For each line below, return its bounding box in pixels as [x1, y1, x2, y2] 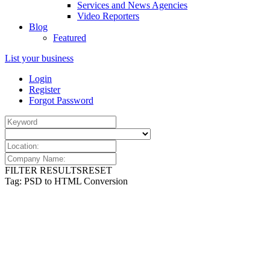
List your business [5, 53, 74, 63]
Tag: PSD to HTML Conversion [5, 176, 128, 186]
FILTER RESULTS [5, 165, 82, 175]
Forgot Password [29, 95, 93, 105]
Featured [53, 33, 86, 43]
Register [29, 84, 60, 95]
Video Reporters [77, 11, 139, 21]
